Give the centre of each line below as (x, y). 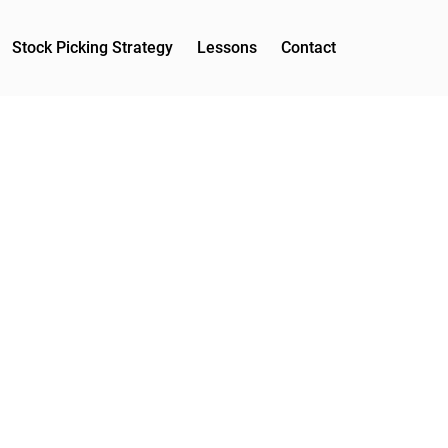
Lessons (227, 47)
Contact (308, 47)
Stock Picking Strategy (92, 47)
